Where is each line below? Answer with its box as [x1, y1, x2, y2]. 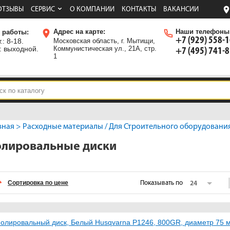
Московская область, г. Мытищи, [53, 37, 155, 45]
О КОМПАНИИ [70, 6, 114, 14]
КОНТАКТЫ [122, 6, 156, 14]
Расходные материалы [23, 122, 103, 131]
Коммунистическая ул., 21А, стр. [53, 45, 157, 53]
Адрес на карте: [53, 28, 105, 36]
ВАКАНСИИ [163, 6, 199, 14]
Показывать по [140, 179, 183, 186]
